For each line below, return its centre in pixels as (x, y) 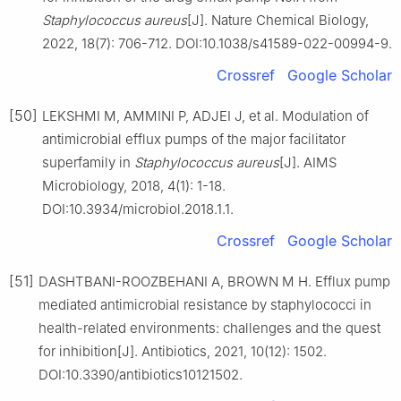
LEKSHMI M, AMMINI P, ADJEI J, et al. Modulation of (205, 115)
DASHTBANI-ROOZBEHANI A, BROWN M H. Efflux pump (214, 281)
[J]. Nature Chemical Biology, (278, 20)
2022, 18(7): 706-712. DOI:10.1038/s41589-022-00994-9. (217, 43)
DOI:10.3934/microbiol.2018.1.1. (138, 209)
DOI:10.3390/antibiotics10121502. (141, 374)
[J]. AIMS (308, 162)
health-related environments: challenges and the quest (209, 328)
